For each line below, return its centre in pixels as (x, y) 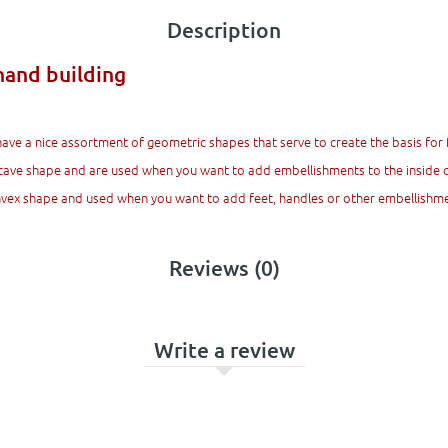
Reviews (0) (224, 267)
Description (224, 29)
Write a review (224, 349)
